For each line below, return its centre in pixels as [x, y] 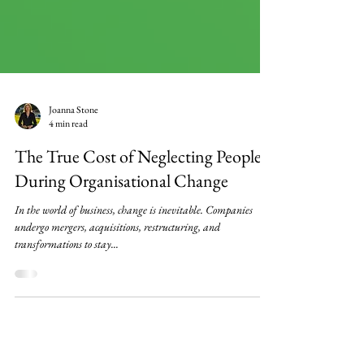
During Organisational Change [121, 254]
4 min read [68, 197]
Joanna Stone [74, 182]
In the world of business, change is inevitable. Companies [134, 283]
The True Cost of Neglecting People [138, 230]
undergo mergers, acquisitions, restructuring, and [117, 300]
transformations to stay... [67, 317]
